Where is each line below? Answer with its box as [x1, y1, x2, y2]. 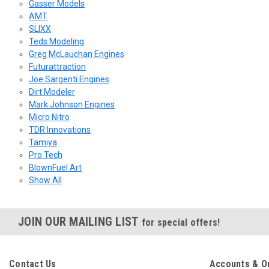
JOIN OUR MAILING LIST [18, 214, 142, 229]
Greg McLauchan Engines [28, 49, 124, 59]
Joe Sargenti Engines [28, 74, 109, 84]
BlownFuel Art [28, 162, 82, 172]
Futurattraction [28, 61, 86, 71]
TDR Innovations [28, 124, 91, 134]
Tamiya [28, 137, 57, 147]
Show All [28, 175, 62, 185]
